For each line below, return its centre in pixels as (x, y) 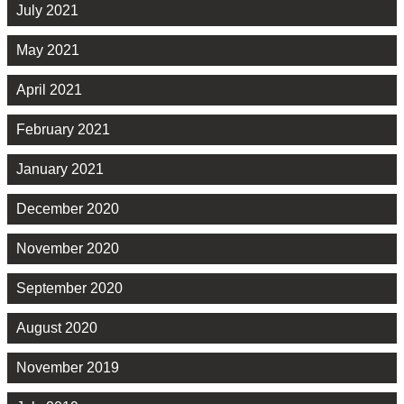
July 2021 (47, 11)
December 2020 (68, 209)
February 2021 (63, 130)
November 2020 (68, 249)
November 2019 (68, 368)
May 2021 (48, 50)
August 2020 (57, 328)
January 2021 (60, 170)
